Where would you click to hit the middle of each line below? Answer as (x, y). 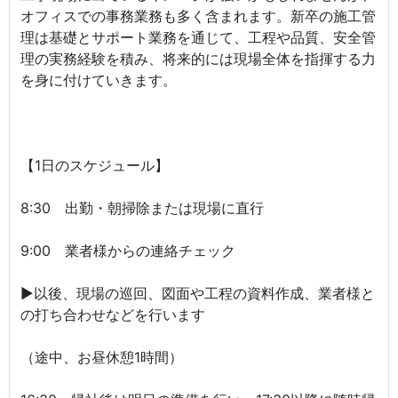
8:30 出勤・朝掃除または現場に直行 (142, 208)
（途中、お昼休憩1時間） (102, 357)
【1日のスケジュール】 (95, 165)
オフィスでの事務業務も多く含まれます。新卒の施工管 (198, 16)
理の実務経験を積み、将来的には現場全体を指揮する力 (198, 59)
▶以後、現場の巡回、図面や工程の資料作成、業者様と (198, 293)
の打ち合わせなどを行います (113, 314)
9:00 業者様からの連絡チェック (128, 251)
